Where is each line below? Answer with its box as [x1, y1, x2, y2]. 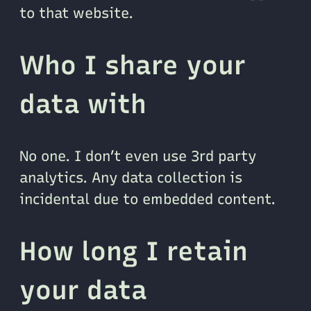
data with [19, 87, 146, 119]
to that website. [19, 3, 133, 22]
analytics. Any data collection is [19, 169, 242, 187]
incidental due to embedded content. [19, 190, 276, 208]
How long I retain [19, 235, 248, 267]
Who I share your [19, 49, 246, 81]
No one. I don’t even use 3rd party [19, 147, 256, 165]
